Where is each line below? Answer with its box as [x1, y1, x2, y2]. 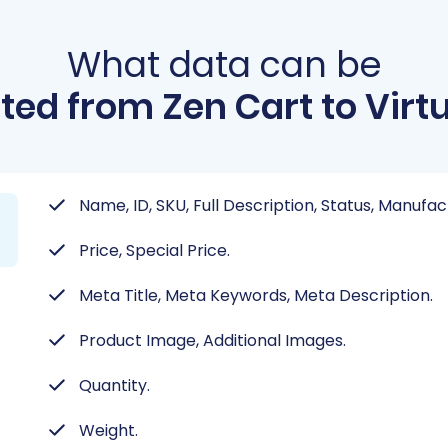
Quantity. [79, 374, 150, 397]
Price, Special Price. [79, 239, 230, 262]
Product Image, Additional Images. [79, 329, 346, 352]
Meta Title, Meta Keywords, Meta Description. [79, 284, 433, 307]
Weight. [79, 419, 138, 442]
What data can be [66, 40, 382, 89]
